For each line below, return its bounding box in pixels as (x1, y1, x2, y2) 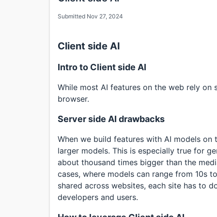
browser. (58, 94, 89, 104)
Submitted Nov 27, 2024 (58, 13, 123, 20)
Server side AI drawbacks (58, 114, 165, 124)
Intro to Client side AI (58, 62, 146, 73)
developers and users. (58, 192, 138, 202)
